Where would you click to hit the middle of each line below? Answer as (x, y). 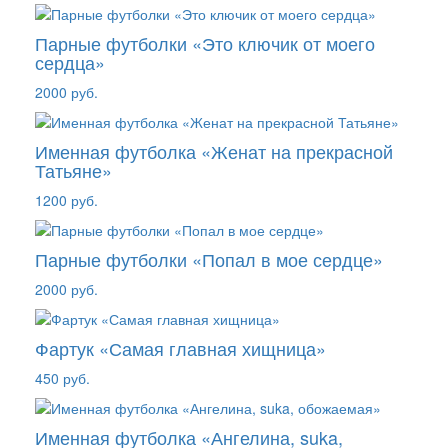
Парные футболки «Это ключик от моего (205, 42)
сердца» (70, 61)
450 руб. (62, 377)
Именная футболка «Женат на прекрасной (214, 150)
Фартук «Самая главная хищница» (180, 347)
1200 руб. (66, 199)
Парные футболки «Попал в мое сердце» (209, 258)
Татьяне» (73, 169)
